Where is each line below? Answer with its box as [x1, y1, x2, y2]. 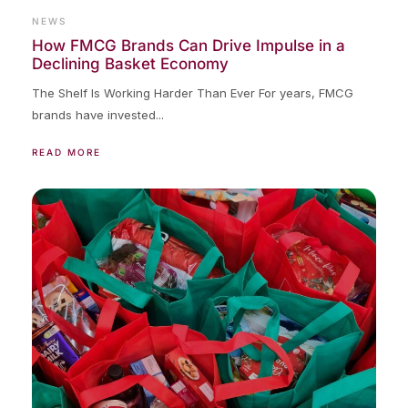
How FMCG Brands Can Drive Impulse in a [32, 36, 345, 55]
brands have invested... [32, 107, 164, 122]
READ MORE [32, 146, 101, 158]
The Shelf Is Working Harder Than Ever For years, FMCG [32, 85, 353, 100]
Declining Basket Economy [32, 54, 229, 73]
